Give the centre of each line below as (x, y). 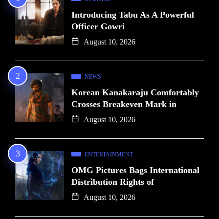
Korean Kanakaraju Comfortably (135, 92)
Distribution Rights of (113, 182)
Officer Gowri (98, 26)
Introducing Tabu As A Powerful (133, 14)
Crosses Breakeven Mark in (124, 104)
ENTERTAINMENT (109, 154)
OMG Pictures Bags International (135, 170)
